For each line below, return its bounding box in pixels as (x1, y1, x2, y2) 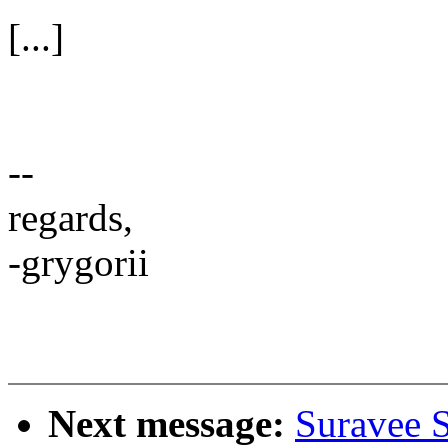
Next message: (48, 402, 295, 446)
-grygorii (8, 241, 149, 285)
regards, (8, 196, 133, 240)
